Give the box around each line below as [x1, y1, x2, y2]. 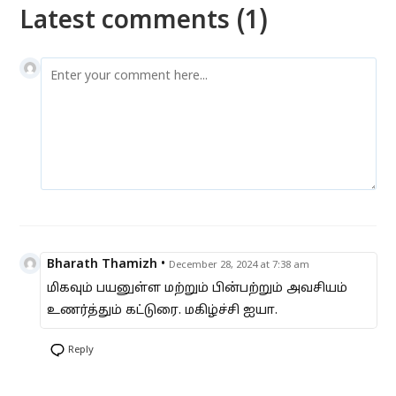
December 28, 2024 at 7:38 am [169, 259, 310, 272]
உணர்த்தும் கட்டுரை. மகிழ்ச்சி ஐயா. [47, 303, 278, 319]
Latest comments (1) [19, 7, 269, 38]
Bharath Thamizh [47, 257, 158, 273]
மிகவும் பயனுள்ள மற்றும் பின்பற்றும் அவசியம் [47, 281, 348, 297]
